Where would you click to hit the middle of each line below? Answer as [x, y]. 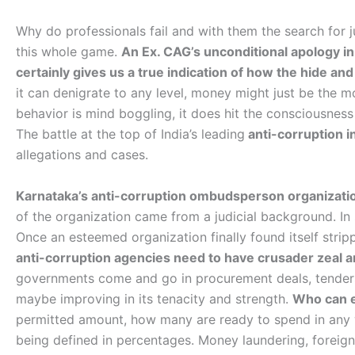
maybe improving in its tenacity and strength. [154, 298]
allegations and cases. [82, 154]
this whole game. [69, 51]
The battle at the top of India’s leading [130, 134]
